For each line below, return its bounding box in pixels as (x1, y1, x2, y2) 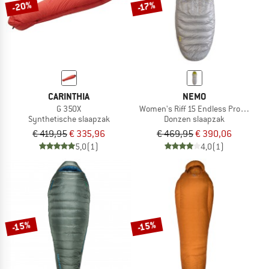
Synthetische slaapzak (28, 113, 110, 124)
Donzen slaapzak (164, 113, 225, 124)
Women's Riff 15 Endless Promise (139, 103, 258, 114)
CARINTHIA (48, 89, 89, 103)
